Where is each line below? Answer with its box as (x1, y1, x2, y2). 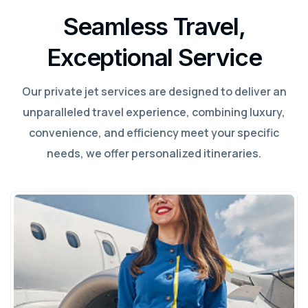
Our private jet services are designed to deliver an (21, 84, 287, 99)
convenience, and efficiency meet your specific (29, 125, 279, 140)
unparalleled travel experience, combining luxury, (23, 104, 285, 120)
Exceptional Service (46, 43, 262, 71)
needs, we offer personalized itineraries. (47, 146, 261, 161)
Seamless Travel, (63, 12, 245, 41)
